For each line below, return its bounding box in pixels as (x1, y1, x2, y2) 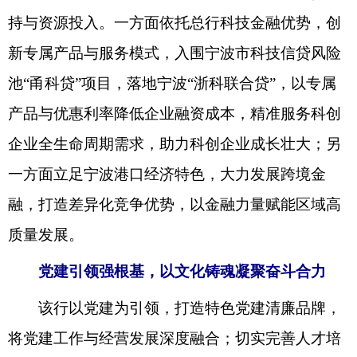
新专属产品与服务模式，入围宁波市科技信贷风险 (8, 45, 341, 62)
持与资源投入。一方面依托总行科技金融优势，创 (8, 14, 341, 32)
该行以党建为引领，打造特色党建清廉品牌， (8, 300, 341, 317)
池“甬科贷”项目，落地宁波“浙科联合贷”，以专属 (8, 75, 336, 92)
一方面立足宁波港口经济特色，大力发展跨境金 (8, 166, 326, 183)
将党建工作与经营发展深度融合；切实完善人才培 (8, 330, 341, 347)
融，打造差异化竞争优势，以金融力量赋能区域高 (8, 196, 341, 214)
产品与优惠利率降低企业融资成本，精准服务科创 (8, 105, 341, 123)
